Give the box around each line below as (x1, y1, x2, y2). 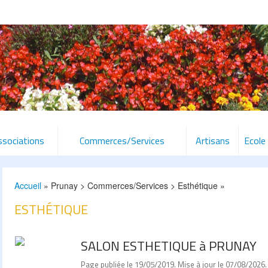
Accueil (14, 179, 41, 191)
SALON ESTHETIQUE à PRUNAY (81, 236, 257, 256)
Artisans (195, 133, 230, 148)
